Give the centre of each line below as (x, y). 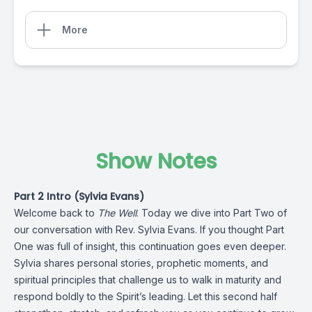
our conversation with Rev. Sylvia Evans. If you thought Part (149, 229)
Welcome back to (56, 213)
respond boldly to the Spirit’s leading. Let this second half (146, 296)
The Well (117, 213)
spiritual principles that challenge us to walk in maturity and (148, 280)
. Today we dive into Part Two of (212, 213)
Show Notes (156, 162)
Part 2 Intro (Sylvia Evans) (79, 196)
